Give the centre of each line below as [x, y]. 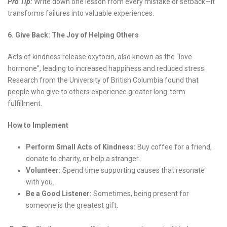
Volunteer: [43, 171]
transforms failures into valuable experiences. [81, 13]
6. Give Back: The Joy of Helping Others [73, 35]
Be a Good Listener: [59, 194]
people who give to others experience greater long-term [97, 92]
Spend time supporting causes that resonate [133, 171]
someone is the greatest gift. [72, 205]
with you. [40, 182]
